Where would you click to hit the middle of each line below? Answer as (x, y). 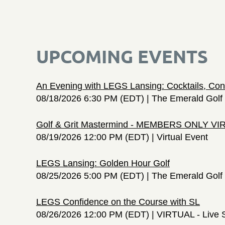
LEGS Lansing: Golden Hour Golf (103, 163)
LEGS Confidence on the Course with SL (118, 202)
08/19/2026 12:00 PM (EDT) (93, 137)
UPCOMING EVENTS (122, 56)
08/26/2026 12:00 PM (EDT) (93, 214)
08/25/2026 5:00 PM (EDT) (90, 176)
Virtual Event (182, 137)
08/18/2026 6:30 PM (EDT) (90, 98)
